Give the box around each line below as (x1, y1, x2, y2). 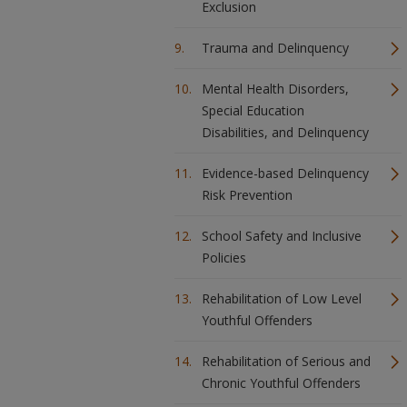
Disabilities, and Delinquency (202, 124, 369, 141)
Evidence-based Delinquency (202, 164, 369, 182)
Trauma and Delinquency (202, 39, 349, 56)
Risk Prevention (202, 186, 293, 203)
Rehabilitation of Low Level (202, 290, 362, 307)
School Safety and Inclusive (202, 227, 362, 244)
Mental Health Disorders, (202, 80, 349, 97)
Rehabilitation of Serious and (202, 352, 371, 370)
